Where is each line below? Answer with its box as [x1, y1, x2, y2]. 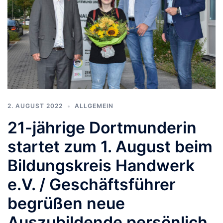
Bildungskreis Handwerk [7, 156, 195, 176]
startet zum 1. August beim [7, 137, 213, 157]
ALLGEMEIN [75, 102, 113, 110]
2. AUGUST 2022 [7, 102, 63, 110]
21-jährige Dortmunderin [7, 118, 197, 138]
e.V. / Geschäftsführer [7, 175, 176, 195]
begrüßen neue [7, 194, 125, 214]
